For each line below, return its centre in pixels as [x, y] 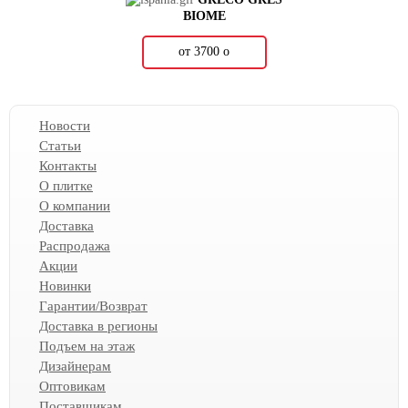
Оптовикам [72, 387]
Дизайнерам [75, 367]
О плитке [66, 186]
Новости [65, 126]
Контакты [68, 166]
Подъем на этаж [87, 347]
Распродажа [75, 246]
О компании [75, 206]
